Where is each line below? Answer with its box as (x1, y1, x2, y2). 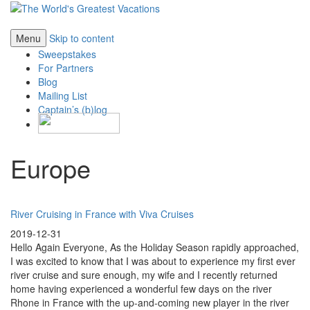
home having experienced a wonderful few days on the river (10, 282, 272, 296)
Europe (10, 150, 91, 186)
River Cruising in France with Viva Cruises (10, 207, 194, 221)
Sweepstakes (38, 47, 96, 62)
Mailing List (38, 89, 87, 103)
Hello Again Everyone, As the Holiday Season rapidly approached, (10, 240, 299, 255)
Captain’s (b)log (38, 102, 107, 117)
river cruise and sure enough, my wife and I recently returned (10, 268, 277, 282)
